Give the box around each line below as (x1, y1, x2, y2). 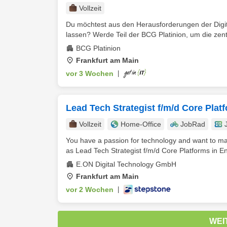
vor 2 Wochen (66, 185, 113, 194)
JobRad (180, 120, 205, 128)
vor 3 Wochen (66, 69, 113, 78)
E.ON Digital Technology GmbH (76, 160, 176, 168)
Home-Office (121, 120, 161, 128)
